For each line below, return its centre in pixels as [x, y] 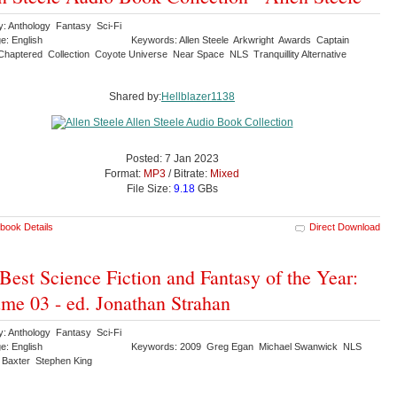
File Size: [150, 188]
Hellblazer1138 [198, 96]
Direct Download [345, 226]
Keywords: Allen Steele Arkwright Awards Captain [240, 39]
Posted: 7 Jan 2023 [172, 158]
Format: [124, 173]
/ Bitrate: [188, 173]
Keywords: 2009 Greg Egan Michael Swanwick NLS [248, 346]
